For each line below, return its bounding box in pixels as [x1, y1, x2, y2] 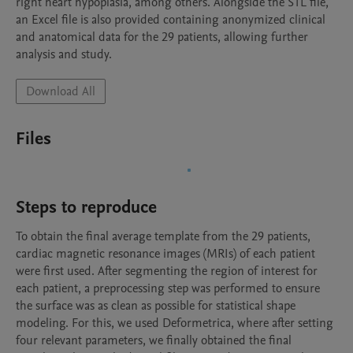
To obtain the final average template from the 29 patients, [16, 228, 310, 245]
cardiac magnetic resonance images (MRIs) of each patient [16, 245, 315, 262]
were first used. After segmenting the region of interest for [16, 262, 318, 280]
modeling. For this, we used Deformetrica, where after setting [16, 314, 333, 332]
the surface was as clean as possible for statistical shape [16, 297, 295, 314]
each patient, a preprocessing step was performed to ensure [16, 280, 320, 297]
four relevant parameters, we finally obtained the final [16, 332, 292, 349]
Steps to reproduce [16, 195, 157, 219]
